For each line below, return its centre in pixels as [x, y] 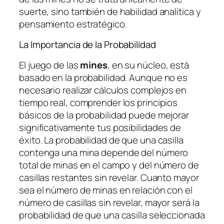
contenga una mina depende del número [104, 152]
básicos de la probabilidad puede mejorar [104, 115]
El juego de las [50, 65]
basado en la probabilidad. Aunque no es [103, 77]
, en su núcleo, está [148, 65]
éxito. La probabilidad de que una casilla [101, 140]
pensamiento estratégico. [73, 24]
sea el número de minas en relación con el [106, 190]
